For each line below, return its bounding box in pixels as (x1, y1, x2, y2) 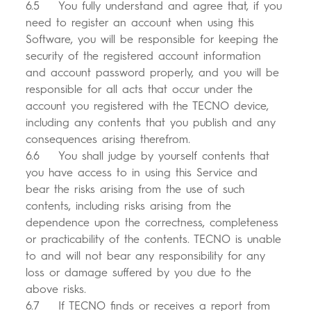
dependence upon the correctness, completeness (26, 216, 279, 230)
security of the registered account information (26, 49, 262, 63)
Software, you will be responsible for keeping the (26, 33, 279, 47)
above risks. (26, 283, 87, 296)
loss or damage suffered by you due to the (26, 266, 252, 280)
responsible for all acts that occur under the (26, 83, 253, 96)
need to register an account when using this (26, 16, 255, 30)
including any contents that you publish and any (26, 116, 276, 130)
